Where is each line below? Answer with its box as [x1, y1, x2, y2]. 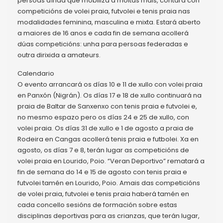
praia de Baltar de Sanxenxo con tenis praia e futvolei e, [17, 102, 197, 111]
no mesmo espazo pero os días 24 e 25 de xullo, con [17, 112, 189, 122]
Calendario [17, 69, 54, 79]
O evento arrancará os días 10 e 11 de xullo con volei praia [17, 80, 203, 90]
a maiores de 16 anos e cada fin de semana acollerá [17, 28, 189, 38]
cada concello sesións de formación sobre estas [17, 200, 177, 210]
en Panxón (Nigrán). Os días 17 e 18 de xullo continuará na [17, 91, 202, 101]
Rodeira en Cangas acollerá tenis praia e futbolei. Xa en [17, 134, 199, 144]
